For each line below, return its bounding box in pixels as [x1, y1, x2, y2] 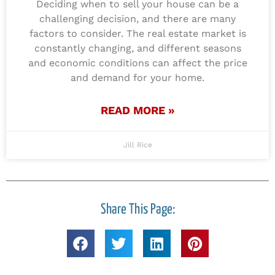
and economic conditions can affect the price [28, 57, 247, 69]
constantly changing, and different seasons [34, 42, 241, 55]
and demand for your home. [71, 72, 204, 84]
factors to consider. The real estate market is [29, 28, 246, 40]
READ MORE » [100, 104, 175, 117]
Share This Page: [100, 203, 175, 217]
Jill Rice [123, 141, 152, 150]
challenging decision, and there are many [39, 13, 236, 25]
